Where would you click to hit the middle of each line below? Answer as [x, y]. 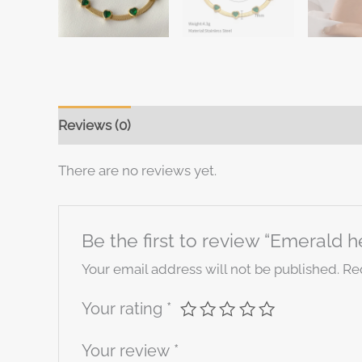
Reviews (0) [95, 125]
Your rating [124, 308]
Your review [128, 350]
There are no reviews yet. [137, 171]
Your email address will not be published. [211, 269]
